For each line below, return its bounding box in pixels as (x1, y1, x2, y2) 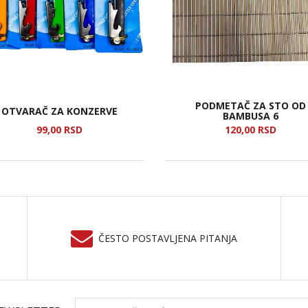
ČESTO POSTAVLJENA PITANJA (98, 232, 237, 245)
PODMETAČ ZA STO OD (195, 98, 306, 112)
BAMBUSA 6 (222, 109, 278, 122)
